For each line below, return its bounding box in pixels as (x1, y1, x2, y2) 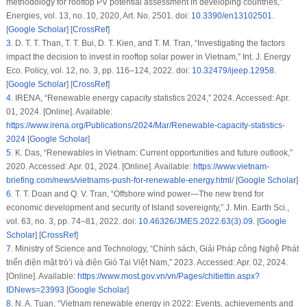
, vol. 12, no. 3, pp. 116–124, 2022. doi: (46, 66, 192, 76)
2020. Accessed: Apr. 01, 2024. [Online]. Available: (5, 162, 193, 172)
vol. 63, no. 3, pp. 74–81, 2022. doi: (5, 217, 138, 227)
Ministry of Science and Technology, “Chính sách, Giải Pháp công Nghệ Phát (12, 244, 299, 254)
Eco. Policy (5, 66, 47, 76)
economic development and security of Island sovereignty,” (5, 203, 225, 213)
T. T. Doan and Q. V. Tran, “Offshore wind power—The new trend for (12, 189, 264, 199)
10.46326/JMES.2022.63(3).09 (138, 217, 253, 227)
